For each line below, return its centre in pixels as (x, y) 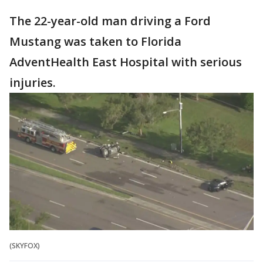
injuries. (33, 83)
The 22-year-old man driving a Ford (110, 21)
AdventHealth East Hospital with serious (126, 62)
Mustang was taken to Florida (95, 42)
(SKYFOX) (25, 246)
